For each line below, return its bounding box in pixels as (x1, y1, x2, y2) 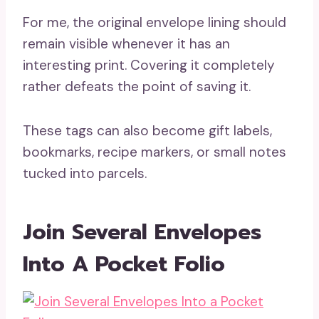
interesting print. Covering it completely (23, 56, 275, 74)
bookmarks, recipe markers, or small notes (23, 143, 286, 161)
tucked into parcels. (23, 164, 147, 182)
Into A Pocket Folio (23, 248, 225, 281)
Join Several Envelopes (23, 216, 261, 249)
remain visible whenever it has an (23, 35, 230, 53)
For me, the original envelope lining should (23, 14, 286, 31)
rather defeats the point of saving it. (23, 78, 251, 95)
